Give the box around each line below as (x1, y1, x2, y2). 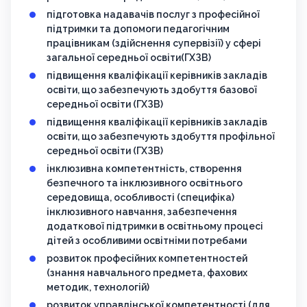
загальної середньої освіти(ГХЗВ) (47, 52, 211, 64)
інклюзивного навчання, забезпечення (47, 206, 237, 218)
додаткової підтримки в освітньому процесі (47, 221, 263, 232)
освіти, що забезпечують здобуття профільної (47, 131, 275, 143)
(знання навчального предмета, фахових (47, 267, 247, 279)
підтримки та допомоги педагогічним (47, 23, 230, 35)
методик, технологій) (47, 282, 149, 293)
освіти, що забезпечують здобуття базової (47, 84, 257, 96)
